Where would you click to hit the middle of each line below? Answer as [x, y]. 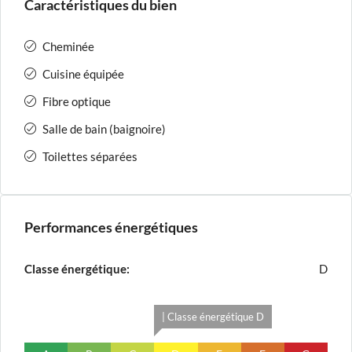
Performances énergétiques [111, 227]
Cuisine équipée [83, 74]
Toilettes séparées [90, 156]
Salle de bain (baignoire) [104, 129]
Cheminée [68, 46]
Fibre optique [77, 101]
